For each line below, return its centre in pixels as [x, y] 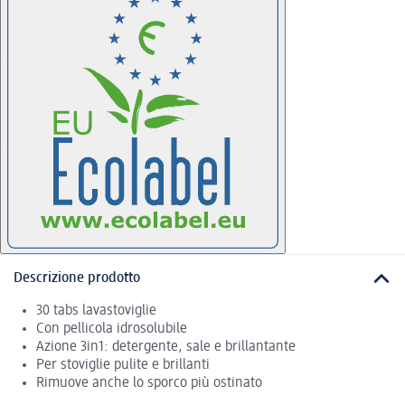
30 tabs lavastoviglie [96, 311]
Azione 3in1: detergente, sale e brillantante [166, 348]
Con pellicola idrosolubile [112, 330]
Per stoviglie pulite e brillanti [123, 366]
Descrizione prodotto [77, 278]
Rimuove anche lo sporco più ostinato [149, 384]
